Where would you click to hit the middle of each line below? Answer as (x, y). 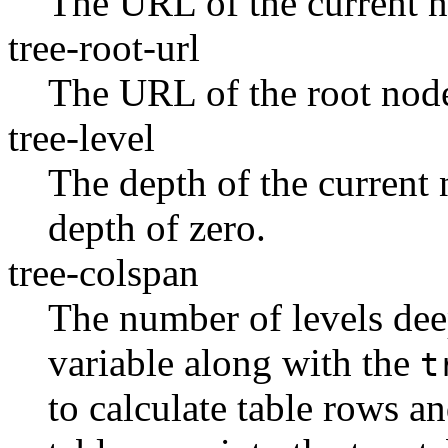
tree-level (81, 138)
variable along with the (234, 363)
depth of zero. (157, 228)
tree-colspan (103, 273)
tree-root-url (104, 48)
